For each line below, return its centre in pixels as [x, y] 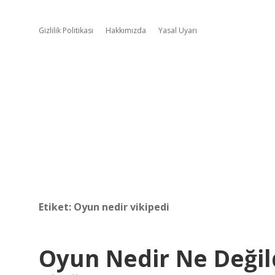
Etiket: [56, 207]
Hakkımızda [126, 30]
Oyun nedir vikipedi [122, 207]
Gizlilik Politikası [66, 30]
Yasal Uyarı [178, 30]
